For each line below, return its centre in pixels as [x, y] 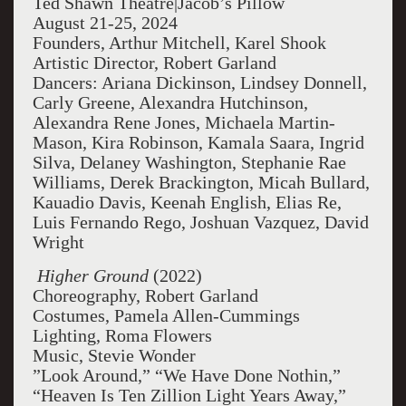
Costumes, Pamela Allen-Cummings [166, 315]
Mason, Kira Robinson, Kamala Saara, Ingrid [198, 142]
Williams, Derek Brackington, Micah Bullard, [201, 182]
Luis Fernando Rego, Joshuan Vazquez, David [200, 222]
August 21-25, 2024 [105, 23]
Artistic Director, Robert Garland [154, 63]
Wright [58, 242]
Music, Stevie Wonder [114, 355]
